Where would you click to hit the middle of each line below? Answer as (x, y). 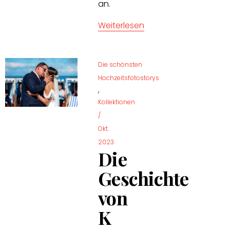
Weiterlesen (121, 25)
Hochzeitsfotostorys (129, 78)
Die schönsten (120, 64)
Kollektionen (117, 102)
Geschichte (143, 178)
